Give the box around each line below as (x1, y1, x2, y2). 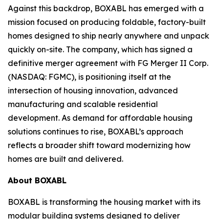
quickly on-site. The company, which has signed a (8, 44, 193, 54)
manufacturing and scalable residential (8, 99, 158, 109)
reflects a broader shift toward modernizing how (8, 140, 191, 150)
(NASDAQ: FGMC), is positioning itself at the (8, 72, 171, 82)
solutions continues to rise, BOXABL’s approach (8, 127, 183, 136)
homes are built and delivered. (8, 154, 123, 164)
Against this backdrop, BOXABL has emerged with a (8, 3, 204, 13)
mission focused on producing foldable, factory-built (8, 17, 206, 27)
